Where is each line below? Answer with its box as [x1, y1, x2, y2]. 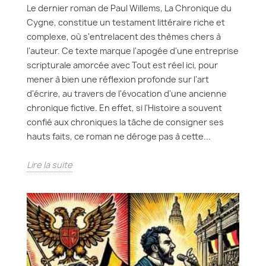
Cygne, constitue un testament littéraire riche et [27, 17, 225, 28]
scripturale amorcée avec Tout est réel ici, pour [27, 59, 218, 71]
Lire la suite [27, 159, 72, 170]
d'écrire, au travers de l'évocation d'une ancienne [27, 88, 227, 99]
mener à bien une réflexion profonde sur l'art [27, 74, 209, 85]
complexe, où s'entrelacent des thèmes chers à [27, 31, 221, 42]
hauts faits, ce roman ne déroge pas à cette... [27, 131, 211, 142]
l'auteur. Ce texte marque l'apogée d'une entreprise [27, 45, 239, 56]
